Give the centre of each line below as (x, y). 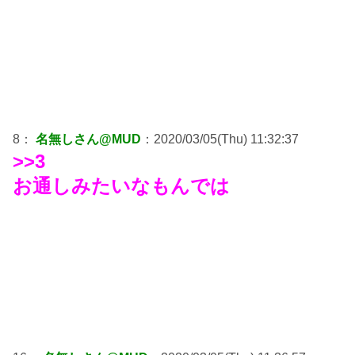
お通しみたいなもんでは (121, 186)
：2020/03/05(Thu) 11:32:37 (220, 139)
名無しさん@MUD (88, 139)
